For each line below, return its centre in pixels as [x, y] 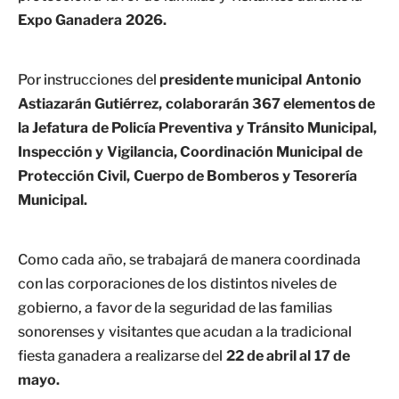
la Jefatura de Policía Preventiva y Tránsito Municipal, [198, 128]
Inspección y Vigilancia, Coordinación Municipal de [190, 152]
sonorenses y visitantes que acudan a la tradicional [185, 332]
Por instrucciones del [87, 80]
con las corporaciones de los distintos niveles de [178, 284]
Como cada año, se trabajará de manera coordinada [190, 260]
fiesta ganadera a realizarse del [122, 356]
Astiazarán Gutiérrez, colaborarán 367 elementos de [197, 104]
